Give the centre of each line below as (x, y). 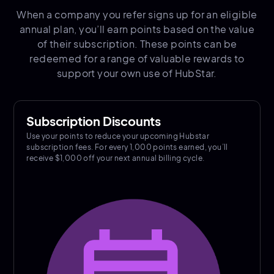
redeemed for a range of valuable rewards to (137, 59)
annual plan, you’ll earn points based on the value (137, 29)
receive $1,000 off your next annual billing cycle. (116, 158)
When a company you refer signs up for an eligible (137, 15)
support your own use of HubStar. (137, 73)
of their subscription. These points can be (137, 44)
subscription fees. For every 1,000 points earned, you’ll (127, 147)
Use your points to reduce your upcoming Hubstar (118, 136)
